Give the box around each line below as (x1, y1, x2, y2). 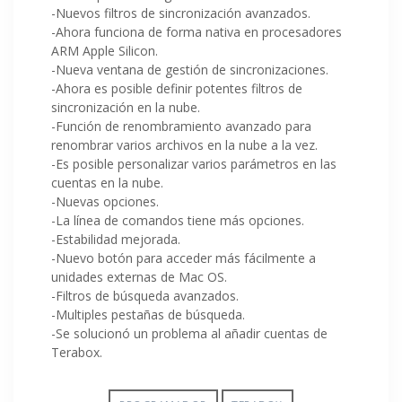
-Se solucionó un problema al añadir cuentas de (51, 325, 328, 343)
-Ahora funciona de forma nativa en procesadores (51, 23, 342, 41)
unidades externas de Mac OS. (51, 268, 227, 286)
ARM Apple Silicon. (51, 42, 158, 60)
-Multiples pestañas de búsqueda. (51, 306, 245, 324)
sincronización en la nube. (51, 99, 200, 117)
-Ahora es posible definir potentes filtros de (51, 80, 302, 98)
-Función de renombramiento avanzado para (51, 118, 311, 135)
